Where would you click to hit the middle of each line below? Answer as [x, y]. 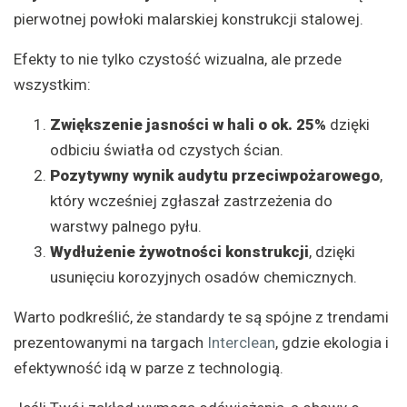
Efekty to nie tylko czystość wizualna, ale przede [178, 59]
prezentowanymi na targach [110, 342]
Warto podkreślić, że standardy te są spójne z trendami [201, 317]
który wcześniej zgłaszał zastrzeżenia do [191, 200]
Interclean [241, 342]
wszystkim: [52, 84]
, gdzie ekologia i [332, 342]
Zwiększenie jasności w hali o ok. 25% [188, 124]
